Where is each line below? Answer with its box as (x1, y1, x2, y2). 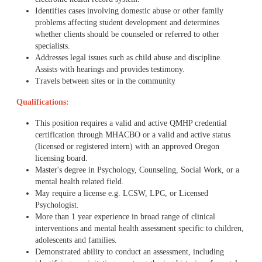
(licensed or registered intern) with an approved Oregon (35, 142, 219, 151)
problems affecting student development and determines (35, 18, 219, 27)
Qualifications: (16, 98, 71, 106)
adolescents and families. (35, 236, 117, 244)
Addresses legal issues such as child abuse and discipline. (35, 53, 222, 62)
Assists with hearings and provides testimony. (35, 65, 185, 74)
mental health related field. (35, 177, 124, 186)
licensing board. (35, 154, 88, 163)
